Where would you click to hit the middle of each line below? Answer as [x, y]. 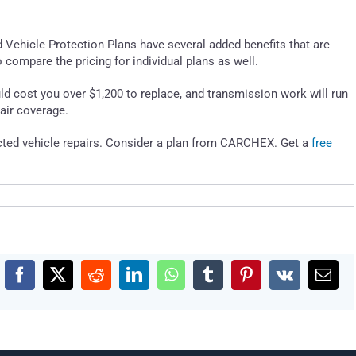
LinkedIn [163, 281]
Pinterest [274, 281]
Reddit [116, 281]
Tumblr [231, 281]
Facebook [50, 281]
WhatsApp [205, 281]
